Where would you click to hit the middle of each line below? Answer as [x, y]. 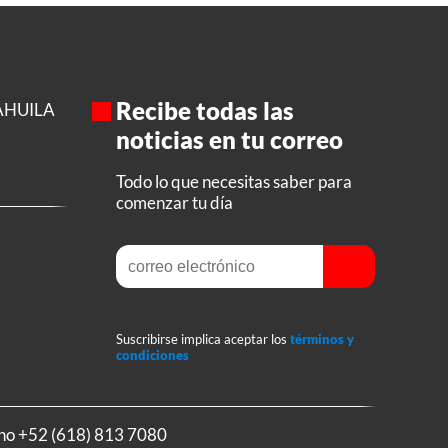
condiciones [152, 355]
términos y [321, 339]
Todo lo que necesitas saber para [233, 181]
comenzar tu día [174, 202]
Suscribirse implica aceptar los [202, 339]
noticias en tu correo [229, 139]
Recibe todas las [204, 110]
